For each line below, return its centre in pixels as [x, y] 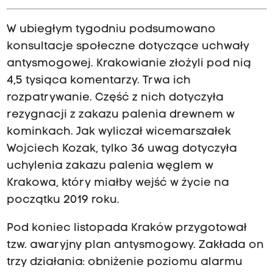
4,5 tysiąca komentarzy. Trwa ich [98, 80]
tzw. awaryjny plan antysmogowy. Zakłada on [135, 245]
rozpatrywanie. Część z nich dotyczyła [115, 97]
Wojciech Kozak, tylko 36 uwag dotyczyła [122, 149]
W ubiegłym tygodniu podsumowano [111, 29]
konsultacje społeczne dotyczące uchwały [128, 46]
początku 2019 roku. [64, 200]
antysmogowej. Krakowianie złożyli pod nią [129, 63]
